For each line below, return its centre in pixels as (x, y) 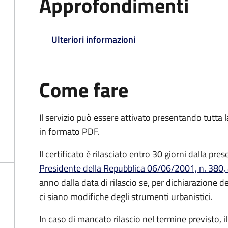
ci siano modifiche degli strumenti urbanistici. (126, 197)
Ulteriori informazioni (93, 39)
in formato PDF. (69, 132)
